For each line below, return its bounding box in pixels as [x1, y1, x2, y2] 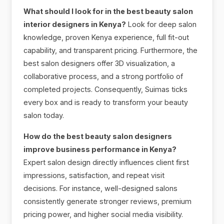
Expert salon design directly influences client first [23, 157, 189, 166]
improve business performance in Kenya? [23, 144, 177, 153]
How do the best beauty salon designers [23, 131, 172, 140]
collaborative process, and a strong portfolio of [23, 71, 183, 80]
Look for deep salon [126, 19, 197, 28]
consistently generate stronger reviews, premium [23, 196, 192, 205]
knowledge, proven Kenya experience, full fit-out [23, 32, 189, 41]
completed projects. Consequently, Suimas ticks [23, 84, 188, 93]
